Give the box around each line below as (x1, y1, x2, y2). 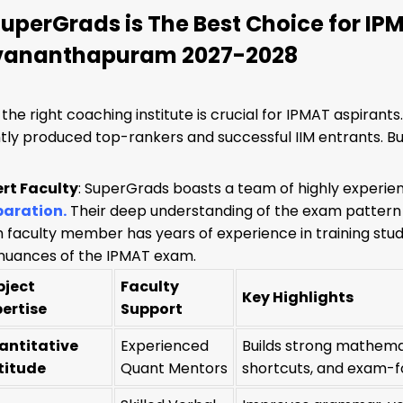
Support (121, 298, 184, 319)
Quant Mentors (121, 357, 228, 379)
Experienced (121, 335, 210, 356)
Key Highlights (242, 286, 354, 308)
